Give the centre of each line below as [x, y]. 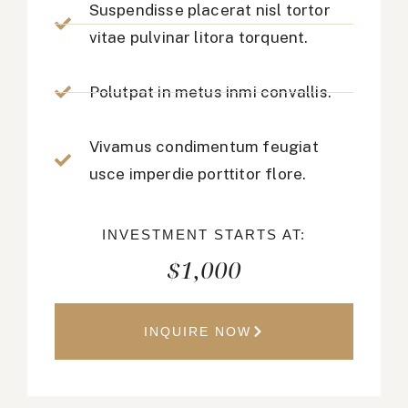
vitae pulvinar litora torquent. [199, 38]
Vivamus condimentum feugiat [204, 147]
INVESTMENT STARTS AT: [204, 235]
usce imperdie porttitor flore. [198, 174]
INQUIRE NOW [198, 332]
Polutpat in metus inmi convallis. [210, 92]
